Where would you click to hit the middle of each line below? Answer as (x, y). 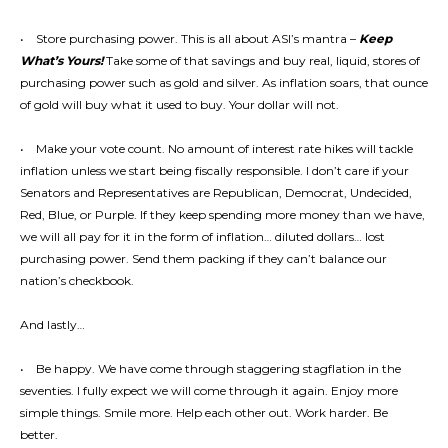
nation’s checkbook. (77, 280)
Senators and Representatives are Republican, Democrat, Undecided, (216, 192)
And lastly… (52, 324)
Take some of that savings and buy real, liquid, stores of (261, 60)
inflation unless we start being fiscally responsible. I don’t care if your (214, 170)
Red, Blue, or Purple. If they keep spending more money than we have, (222, 214)
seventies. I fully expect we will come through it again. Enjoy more (209, 390)
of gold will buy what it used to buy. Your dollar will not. (179, 104)
